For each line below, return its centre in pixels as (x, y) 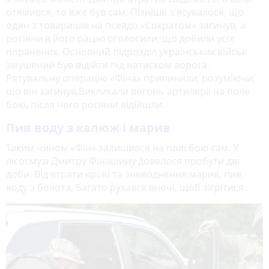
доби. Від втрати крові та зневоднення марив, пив (124, 174)
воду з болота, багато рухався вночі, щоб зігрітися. (127, 188)
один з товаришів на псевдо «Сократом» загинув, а (126, 26)
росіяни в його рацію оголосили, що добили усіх (120, 39)
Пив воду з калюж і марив (88, 128)
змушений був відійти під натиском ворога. (108, 65)
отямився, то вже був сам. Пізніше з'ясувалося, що (125, 12)
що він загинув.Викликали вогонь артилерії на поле (128, 92)
